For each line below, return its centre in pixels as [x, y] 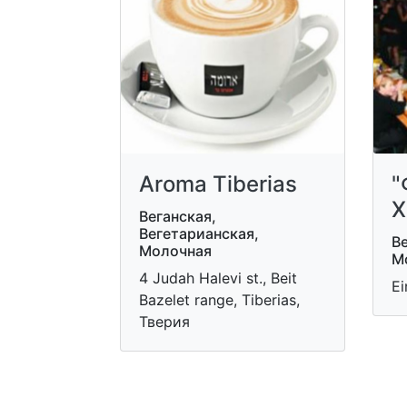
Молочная [175, 250]
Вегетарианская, [199, 233]
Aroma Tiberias [218, 184]
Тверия [164, 321]
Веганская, [178, 216]
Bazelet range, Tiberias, [219, 299]
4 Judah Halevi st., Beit [218, 278]
